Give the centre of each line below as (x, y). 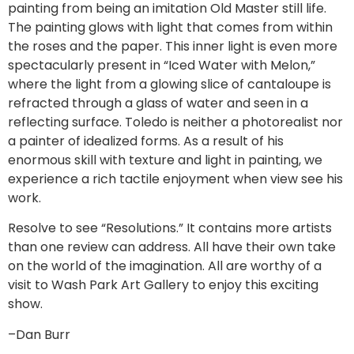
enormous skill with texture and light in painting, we (165, 160)
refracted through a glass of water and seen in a (158, 103)
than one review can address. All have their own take (172, 247)
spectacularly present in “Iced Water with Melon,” (162, 65)
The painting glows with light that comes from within (170, 27)
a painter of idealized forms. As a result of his (146, 141)
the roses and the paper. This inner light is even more (173, 46)
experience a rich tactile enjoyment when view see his (175, 179)
